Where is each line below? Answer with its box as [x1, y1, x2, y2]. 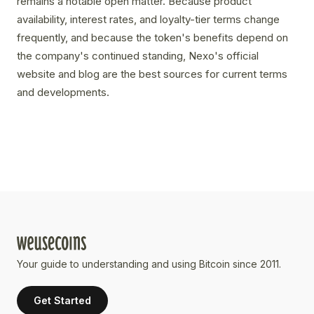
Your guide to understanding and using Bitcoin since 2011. [17, 258, 281, 271]
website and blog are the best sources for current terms [17, 67, 287, 81]
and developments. [17, 86, 109, 100]
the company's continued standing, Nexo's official [17, 49, 259, 63]
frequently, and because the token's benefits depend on [17, 31, 288, 45]
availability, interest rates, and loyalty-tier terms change [17, 13, 280, 27]
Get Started [34, 294, 91, 307]
